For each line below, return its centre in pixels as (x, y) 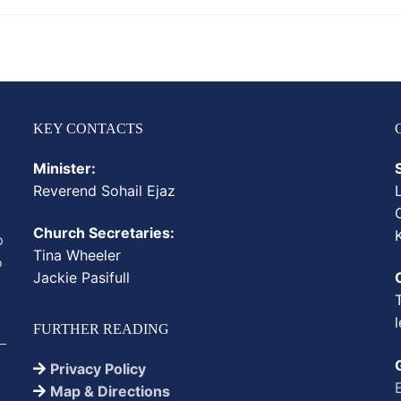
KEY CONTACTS (88, 128)
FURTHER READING (101, 329)
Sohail (121, 190)
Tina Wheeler (77, 256)
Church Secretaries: (103, 233)
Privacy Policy (98, 369)
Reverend (67, 190)
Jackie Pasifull (81, 278)
